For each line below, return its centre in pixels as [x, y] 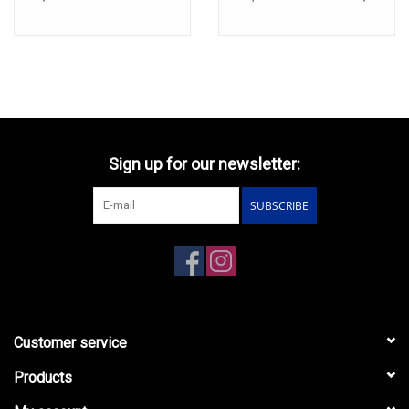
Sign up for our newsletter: [204, 163]
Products [43, 377]
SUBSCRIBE [279, 205]
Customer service [70, 342]
